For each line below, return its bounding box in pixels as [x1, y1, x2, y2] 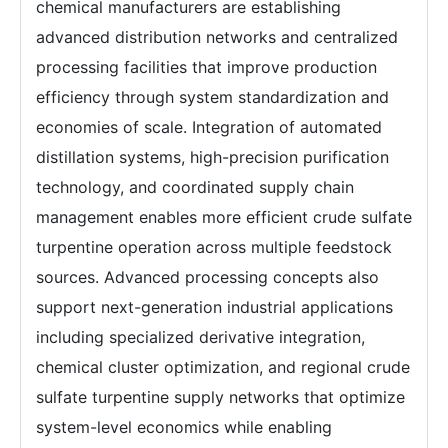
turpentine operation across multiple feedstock [36, 237, 392, 258]
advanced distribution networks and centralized [36, 27, 398, 48]
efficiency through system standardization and [36, 87, 389, 108]
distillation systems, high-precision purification [36, 147, 389, 168]
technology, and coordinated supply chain [36, 177, 354, 198]
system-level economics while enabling [36, 417, 332, 438]
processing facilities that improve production [36, 57, 377, 78]
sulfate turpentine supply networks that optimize [36, 387, 405, 408]
